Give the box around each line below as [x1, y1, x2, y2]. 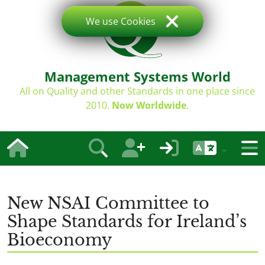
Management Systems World [44, 67, 231, 85]
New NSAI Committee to [7, 193, 209, 213]
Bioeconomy [7, 230, 112, 250]
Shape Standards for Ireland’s [7, 212, 247, 231]
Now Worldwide [112, 99, 186, 112]
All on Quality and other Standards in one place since [20, 85, 255, 98]
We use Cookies [86, 15, 156, 28]
